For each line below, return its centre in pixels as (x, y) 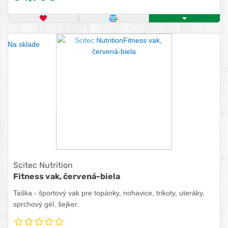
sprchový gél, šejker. (46, 204)
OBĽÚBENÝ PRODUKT (84, 24)
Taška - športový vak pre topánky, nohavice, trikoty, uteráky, (109, 193)
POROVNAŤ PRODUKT (156, 24)
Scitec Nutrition (43, 165)
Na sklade (24, 44)
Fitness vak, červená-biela (67, 176)
